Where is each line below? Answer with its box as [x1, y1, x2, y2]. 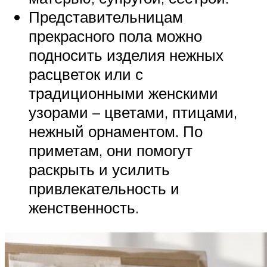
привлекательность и [29, 178, 179, 198]
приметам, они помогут [29, 140, 193, 160]
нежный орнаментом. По [29, 121, 203, 141]
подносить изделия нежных [29, 45, 223, 64]
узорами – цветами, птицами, [29, 102, 237, 122]
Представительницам [29, 7, 183, 26]
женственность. [29, 197, 139, 217]
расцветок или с [29, 64, 143, 83]
